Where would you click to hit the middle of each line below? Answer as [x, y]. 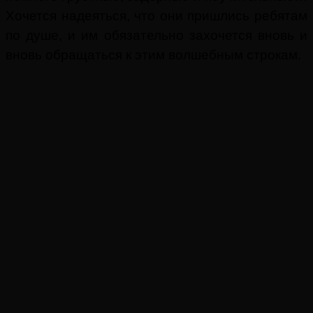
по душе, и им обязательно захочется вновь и [156, 35]
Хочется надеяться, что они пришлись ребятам [156, 15]
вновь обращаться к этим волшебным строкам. [155, 54]
